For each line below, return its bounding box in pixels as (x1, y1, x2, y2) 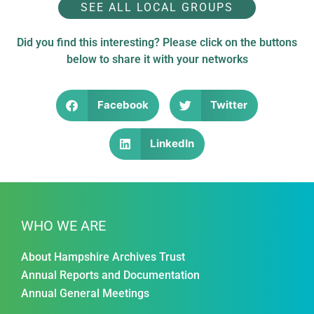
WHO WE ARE (21, 217, 106, 234)
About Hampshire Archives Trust (21, 250, 185, 264)
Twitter (210, 98, 247, 112)
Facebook (97, 98, 149, 112)
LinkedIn (150, 137, 195, 151)
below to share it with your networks (66, 52, 248, 66)
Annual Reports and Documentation (21, 268, 200, 282)
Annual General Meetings (21, 286, 149, 300)
